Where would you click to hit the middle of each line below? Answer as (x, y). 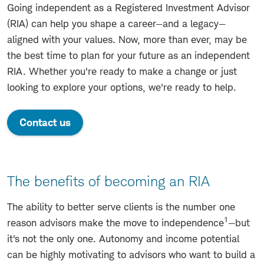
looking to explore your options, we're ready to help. (122, 87)
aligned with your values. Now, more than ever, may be (127, 39)
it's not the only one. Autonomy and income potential (123, 238)
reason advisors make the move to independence (115, 222)
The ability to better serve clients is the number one (121, 207)
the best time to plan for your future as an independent (128, 55)
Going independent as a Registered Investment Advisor (128, 7)
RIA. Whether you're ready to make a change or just (122, 71)
